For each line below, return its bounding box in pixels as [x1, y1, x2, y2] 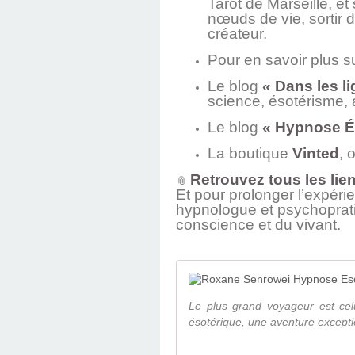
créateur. [208, 25, 267, 43]
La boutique [208, 145, 292, 162]
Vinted [292, 145, 339, 162]
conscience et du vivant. [176, 216, 341, 234]
